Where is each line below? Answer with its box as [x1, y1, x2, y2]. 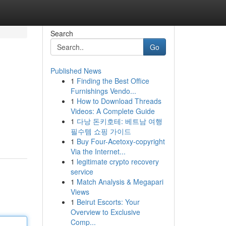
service [70, 166, 93, 177]
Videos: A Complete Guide [70, 106, 155, 116]
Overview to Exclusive [70, 207, 140, 217]
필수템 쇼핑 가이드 [70, 126, 131, 136]
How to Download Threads [76, 96, 161, 106]
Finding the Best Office [76, 76, 149, 86]
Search [50, 28, 73, 38]
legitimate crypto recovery [76, 156, 159, 166]
